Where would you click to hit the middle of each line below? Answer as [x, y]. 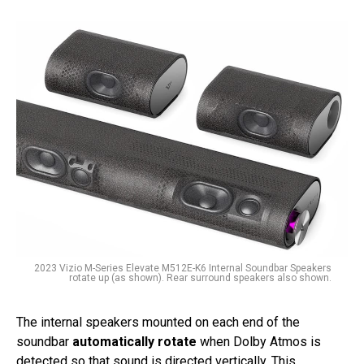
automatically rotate [134, 342]
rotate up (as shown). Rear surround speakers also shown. [200, 278]
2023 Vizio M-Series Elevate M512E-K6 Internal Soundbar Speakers [183, 269]
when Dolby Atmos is [259, 342]
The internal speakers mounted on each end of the [158, 323]
